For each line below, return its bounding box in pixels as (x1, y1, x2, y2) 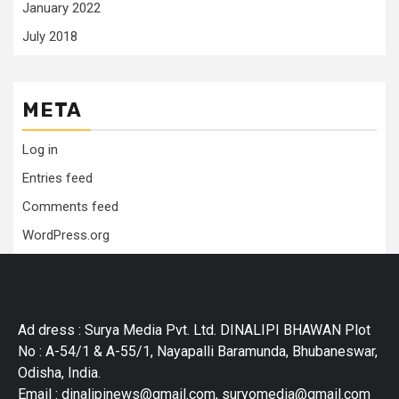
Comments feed (22, 199, 118, 215)
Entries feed (22, 170, 93, 186)
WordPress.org (22, 227, 110, 243)
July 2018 (22, 28, 77, 45)
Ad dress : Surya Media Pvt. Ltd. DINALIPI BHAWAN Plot (18, 322, 370, 338)
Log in (22, 142, 58, 158)
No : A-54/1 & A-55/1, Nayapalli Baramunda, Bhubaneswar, (18, 343, 378, 360)
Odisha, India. (18, 364, 101, 381)
